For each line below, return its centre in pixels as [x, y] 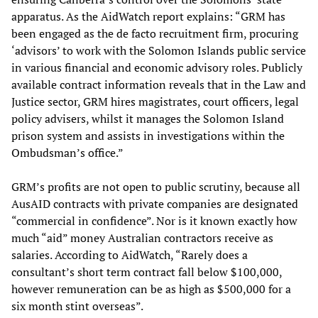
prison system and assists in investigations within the [148, 135]
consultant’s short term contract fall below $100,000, [147, 272]
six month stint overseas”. [77, 306]
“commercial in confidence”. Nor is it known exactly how [154, 220]
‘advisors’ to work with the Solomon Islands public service [159, 50]
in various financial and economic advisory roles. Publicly [157, 67]
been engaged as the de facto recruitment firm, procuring [155, 33]
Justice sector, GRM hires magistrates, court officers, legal [155, 101]
